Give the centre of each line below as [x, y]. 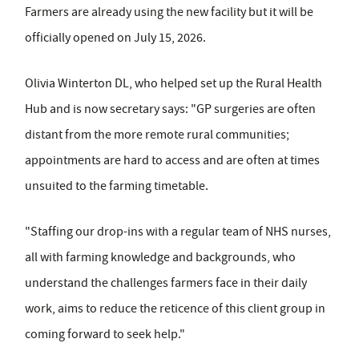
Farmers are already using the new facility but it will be [169, 12]
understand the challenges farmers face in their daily [166, 283]
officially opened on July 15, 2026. [115, 38]
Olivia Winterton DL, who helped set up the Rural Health [173, 84]
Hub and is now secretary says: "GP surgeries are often [170, 109]
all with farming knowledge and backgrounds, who [160, 258]
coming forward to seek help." [105, 335]
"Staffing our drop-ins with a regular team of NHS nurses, [178, 232]
